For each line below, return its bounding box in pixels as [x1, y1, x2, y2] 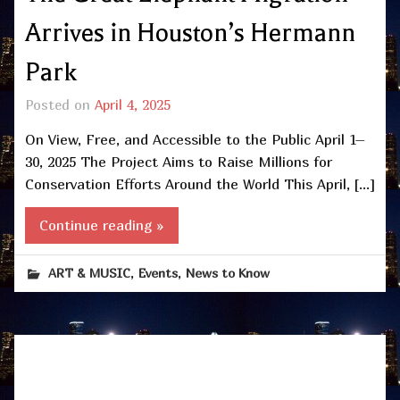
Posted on [25, 96, 95, 113]
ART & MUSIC [48, 265, 131, 281]
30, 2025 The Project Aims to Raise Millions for [25, 152, 332, 171]
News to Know [186, 265, 271, 281]
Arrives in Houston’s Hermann [25, 19, 355, 48]
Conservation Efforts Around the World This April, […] [25, 174, 375, 193]
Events [138, 265, 179, 281]
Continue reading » [39, 216, 164, 235]
